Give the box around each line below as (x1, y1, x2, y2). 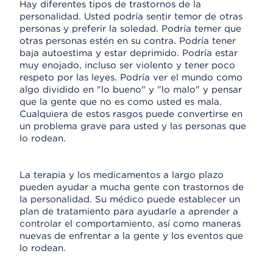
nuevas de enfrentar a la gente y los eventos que (19, 230, 243, 241)
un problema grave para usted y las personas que (19, 121, 246, 132)
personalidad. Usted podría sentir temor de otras (19, 11, 243, 22)
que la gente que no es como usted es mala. (19, 96, 222, 107)
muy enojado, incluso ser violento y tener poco (19, 60, 235, 71)
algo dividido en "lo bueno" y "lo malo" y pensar (19, 84, 242, 95)
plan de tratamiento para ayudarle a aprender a (19, 206, 238, 217)
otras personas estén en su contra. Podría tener (19, 35, 236, 46)
